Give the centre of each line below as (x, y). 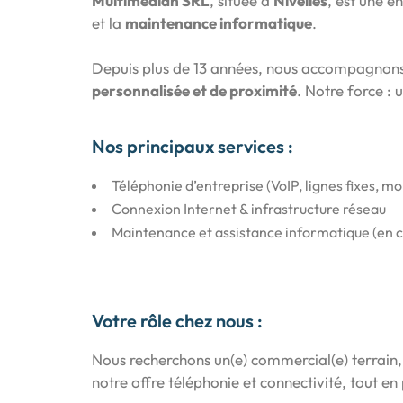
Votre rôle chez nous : (177, 321)
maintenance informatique (219, 23)
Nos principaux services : (193, 146)
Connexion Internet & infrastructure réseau (249, 209)
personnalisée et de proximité (194, 90)
